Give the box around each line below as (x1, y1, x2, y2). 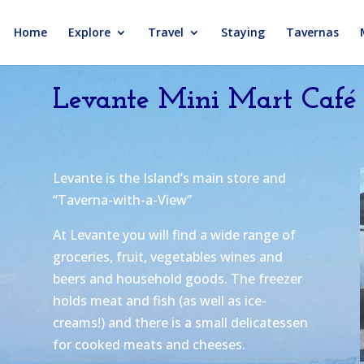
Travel (148, 24, 184, 40)
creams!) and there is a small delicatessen (52, 313, 308, 331)
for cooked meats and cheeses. (52, 335, 245, 353)
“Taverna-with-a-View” (52, 190, 192, 209)
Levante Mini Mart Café (52, 85, 357, 115)
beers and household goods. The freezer (52, 269, 302, 288)
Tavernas (286, 24, 339, 40)
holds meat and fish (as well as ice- (52, 291, 266, 310)
